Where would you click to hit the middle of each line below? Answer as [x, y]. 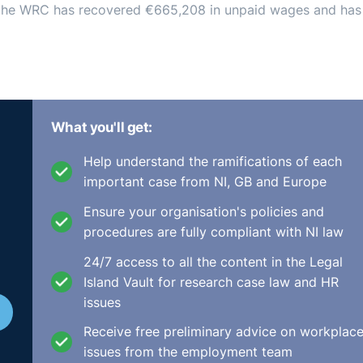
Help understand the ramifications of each [212, 162]
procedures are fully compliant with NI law [213, 233]
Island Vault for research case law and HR [211, 282]
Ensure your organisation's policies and [203, 212]
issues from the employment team [188, 352]
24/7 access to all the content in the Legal [213, 262]
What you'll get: [102, 127]
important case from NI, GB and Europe [205, 182]
